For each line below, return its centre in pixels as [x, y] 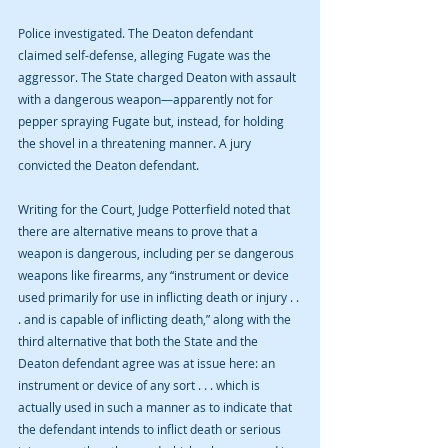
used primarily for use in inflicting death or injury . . [160, 297]
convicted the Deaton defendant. [108, 165]
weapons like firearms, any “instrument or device [155, 275]
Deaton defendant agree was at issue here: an [148, 363]
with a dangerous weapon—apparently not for [147, 99]
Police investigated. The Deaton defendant [137, 33]
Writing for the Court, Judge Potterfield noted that [155, 209]
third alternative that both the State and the [139, 341]
